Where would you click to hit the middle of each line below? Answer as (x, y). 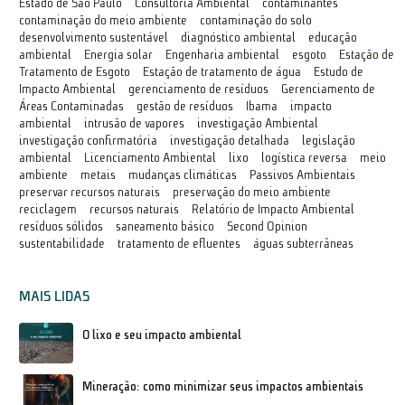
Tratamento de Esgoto (75, 72)
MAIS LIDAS (55, 297)
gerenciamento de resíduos (199, 89)
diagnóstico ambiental (239, 38)
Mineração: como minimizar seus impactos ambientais (223, 387)
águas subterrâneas (304, 244)
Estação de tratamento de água (222, 72)
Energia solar (119, 55)
